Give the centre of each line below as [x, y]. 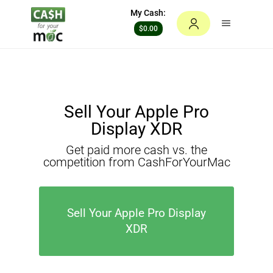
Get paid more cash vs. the [136, 150]
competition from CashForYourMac [136, 162]
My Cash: [148, 13]
